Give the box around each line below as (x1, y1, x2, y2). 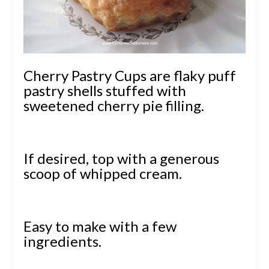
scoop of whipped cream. (23, 165, 188, 183)
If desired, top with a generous (23, 150, 219, 168)
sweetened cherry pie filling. (23, 97, 204, 115)
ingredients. (23, 232, 101, 250)
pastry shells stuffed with (23, 82, 186, 100)
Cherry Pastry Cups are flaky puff (23, 67, 236, 85)
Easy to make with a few (23, 217, 177, 235)
